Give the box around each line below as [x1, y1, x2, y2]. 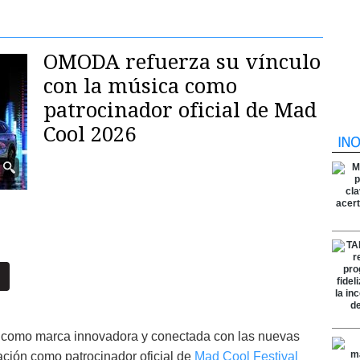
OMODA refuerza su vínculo [43, 50, 321, 74]
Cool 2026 [43, 122, 136, 146]
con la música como [43, 74, 237, 98]
